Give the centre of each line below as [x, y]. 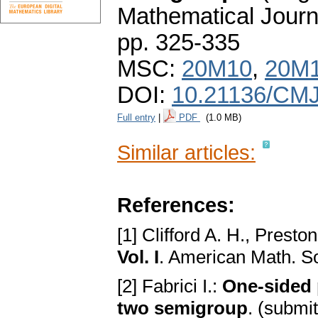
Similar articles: [186, 153]
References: [176, 205]
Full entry [136, 118]
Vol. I [138, 257]
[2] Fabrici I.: [170, 286]
